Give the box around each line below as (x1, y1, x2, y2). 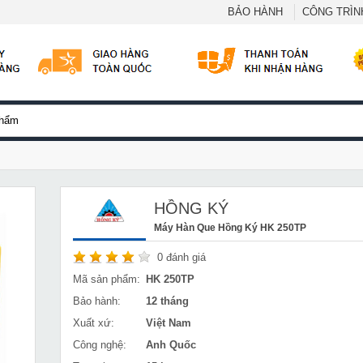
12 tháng (146, 295, 189, 307)
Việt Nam (146, 317, 191, 329)
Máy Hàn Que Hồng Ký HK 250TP (154, 222, 306, 233)
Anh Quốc (146, 339, 196, 351)
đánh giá (163, 251, 206, 263)
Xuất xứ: (73, 317, 114, 329)
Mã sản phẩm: (73, 273, 140, 285)
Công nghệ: (73, 339, 126, 351)
